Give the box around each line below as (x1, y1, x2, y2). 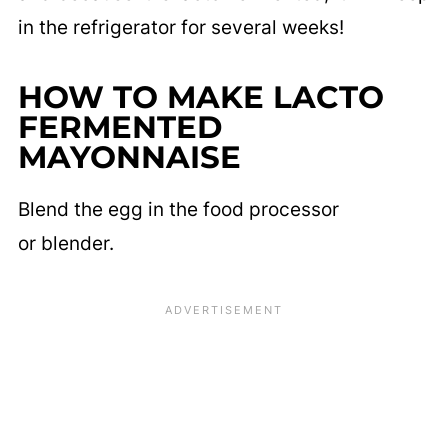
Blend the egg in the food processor (17, 198, 339, 222)
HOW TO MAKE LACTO (17, 78, 384, 117)
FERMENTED (17, 108, 222, 147)
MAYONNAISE (17, 138, 241, 177)
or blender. (17, 232, 114, 256)
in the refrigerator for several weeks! (17, 16, 344, 40)
